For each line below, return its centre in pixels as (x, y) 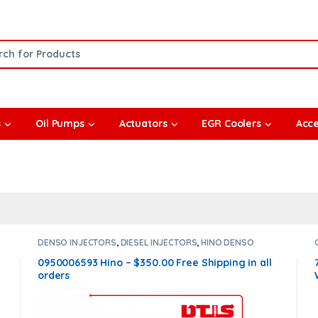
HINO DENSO (227, 242)
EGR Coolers (231, 124)
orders (54, 275)
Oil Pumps (60, 124)
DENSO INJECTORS (77, 242)
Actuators (143, 124)
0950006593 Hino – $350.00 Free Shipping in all (154, 262)
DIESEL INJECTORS (159, 242)
